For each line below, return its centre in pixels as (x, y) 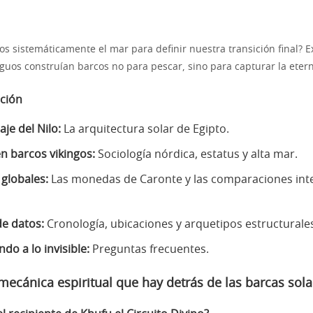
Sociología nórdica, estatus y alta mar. (196, 154)
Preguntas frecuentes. (149, 249)
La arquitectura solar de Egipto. (145, 129)
